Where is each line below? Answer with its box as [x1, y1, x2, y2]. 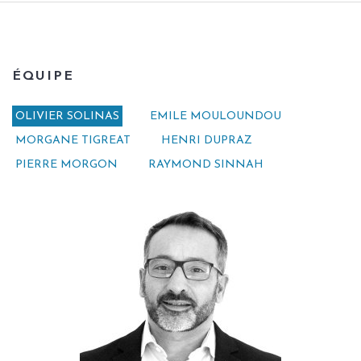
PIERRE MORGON [15, 159, 118, 172]
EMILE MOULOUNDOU [150, 110, 281, 123]
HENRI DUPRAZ [161, 135, 252, 147]
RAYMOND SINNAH [148, 159, 263, 172]
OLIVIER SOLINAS [15, 110, 119, 123]
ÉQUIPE [12, 70, 74, 84]
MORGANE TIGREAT [15, 135, 131, 147]
